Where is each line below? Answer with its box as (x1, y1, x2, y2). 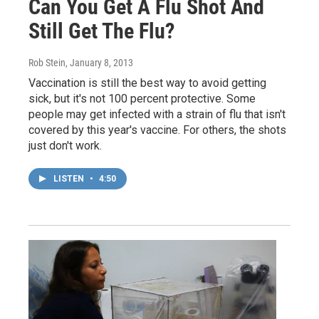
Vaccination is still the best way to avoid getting (28, 75, 266, 90)
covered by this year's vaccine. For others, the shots (28, 122, 286, 137)
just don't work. (28, 138, 102, 152)
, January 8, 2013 (66, 56, 133, 68)
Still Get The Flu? (28, 18, 174, 43)
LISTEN (53, 173, 86, 184)
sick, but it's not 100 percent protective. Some (28, 91, 256, 105)
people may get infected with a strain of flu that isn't (28, 107, 286, 121)
